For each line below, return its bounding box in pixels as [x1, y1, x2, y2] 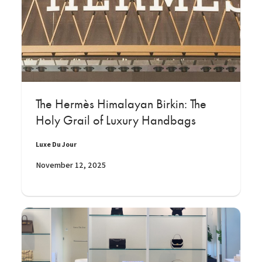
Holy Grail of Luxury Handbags [36, 113, 196, 129]
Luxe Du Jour [36, 140, 77, 149]
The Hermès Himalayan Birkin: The [36, 96, 206, 112]
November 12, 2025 [36, 160, 106, 171]
